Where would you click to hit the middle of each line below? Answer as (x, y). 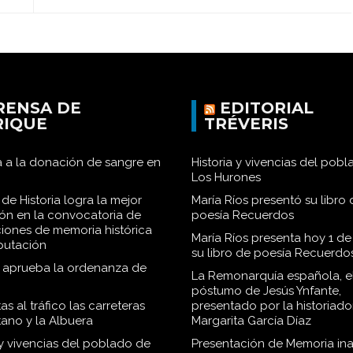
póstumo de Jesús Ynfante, (266, 291)
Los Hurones (226, 177)
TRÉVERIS (246, 124)
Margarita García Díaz (251, 321)
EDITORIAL (266, 108)
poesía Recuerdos (242, 215)
